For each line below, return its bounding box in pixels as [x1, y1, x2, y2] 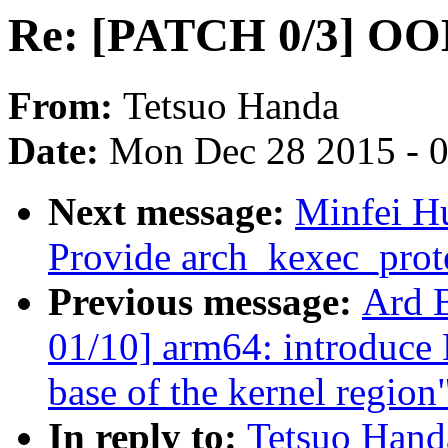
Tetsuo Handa [123, 84, 339, 128]
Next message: [48, 190, 295, 234]
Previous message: [48, 280, 362, 324]
